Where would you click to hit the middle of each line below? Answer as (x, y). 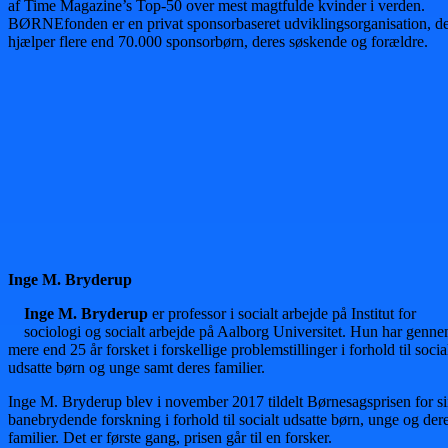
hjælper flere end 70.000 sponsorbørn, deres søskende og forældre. (218, 42)
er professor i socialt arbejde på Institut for (282, 314)
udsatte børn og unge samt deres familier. (136, 368)
